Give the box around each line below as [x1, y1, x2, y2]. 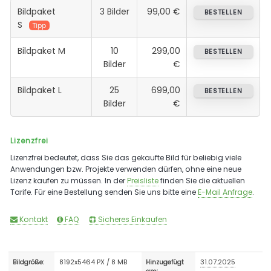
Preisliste [127, 175, 159, 186]
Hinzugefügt [146, 258, 184, 266]
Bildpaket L [17, 83, 62, 96]
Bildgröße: [13, 258, 45, 266]
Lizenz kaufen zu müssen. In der [10, 175, 128, 186]
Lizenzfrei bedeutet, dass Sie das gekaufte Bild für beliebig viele [10, 152, 242, 163]
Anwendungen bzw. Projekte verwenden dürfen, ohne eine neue [10, 163, 242, 174]
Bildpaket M [17, 44, 65, 57]
